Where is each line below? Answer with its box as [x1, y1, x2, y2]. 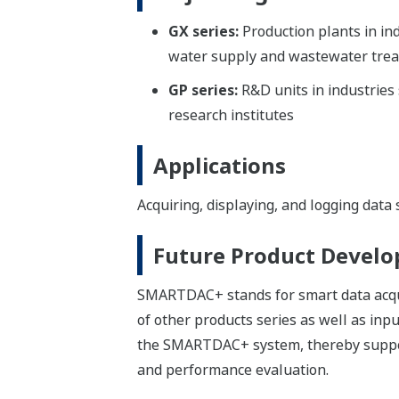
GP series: [167, 80, 241, 101]
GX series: [167, 21, 242, 42]
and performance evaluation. [136, 360, 329, 380]
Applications [152, 151, 286, 181]
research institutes [167, 105, 294, 126]
